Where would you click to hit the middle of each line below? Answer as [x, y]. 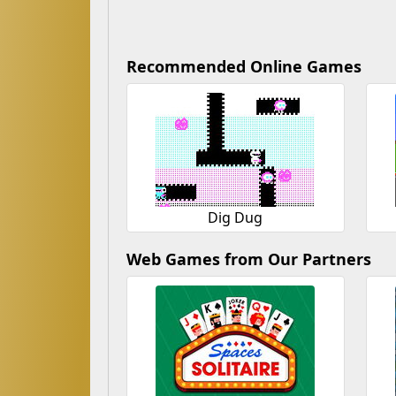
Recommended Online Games [244, 66]
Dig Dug [236, 217]
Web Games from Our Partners [249, 259]
